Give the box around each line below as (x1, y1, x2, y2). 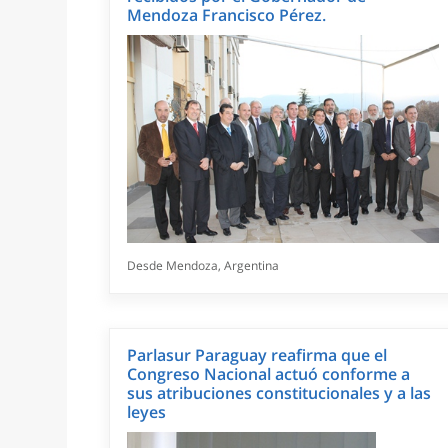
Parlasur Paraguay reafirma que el (127, 344, 388, 367)
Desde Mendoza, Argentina (127, 257, 280, 275)
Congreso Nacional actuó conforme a (127, 363, 411, 386)
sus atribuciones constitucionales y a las (127, 382, 432, 405)
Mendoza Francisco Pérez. (127, 4, 327, 27)
